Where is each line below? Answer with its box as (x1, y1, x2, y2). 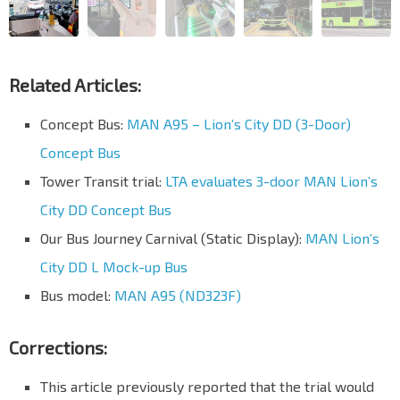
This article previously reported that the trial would (40, 377, 374, 395)
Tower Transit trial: (40, 171, 165, 189)
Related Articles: (9, 73, 141, 96)
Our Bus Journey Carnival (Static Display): (40, 229, 305, 246)
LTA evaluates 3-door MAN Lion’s (165, 171, 378, 189)
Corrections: (9, 336, 107, 358)
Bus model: (40, 286, 114, 304)
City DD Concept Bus (40, 200, 171, 218)
